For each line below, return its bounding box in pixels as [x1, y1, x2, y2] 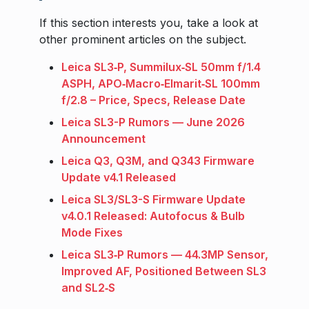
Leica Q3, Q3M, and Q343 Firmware [61, 153, 255, 168]
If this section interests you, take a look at [39, 15, 258, 30]
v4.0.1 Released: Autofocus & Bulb [61, 208, 245, 223]
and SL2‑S [61, 280, 115, 295]
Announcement [61, 131, 146, 146]
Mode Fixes [61, 225, 123, 239]
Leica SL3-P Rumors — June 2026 [61, 114, 245, 129]
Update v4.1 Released [61, 170, 176, 184]
